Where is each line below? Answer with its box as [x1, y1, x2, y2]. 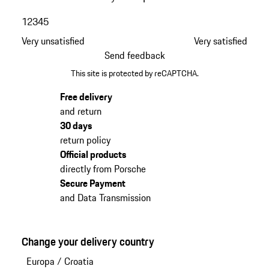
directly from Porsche [59, 162, 146, 177]
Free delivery [59, 89, 112, 104]
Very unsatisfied [21, 33, 85, 48]
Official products [59, 147, 126, 162]
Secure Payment [59, 176, 125, 191]
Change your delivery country [21, 233, 154, 250]
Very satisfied [194, 33, 248, 48]
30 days [59, 118, 92, 133]
